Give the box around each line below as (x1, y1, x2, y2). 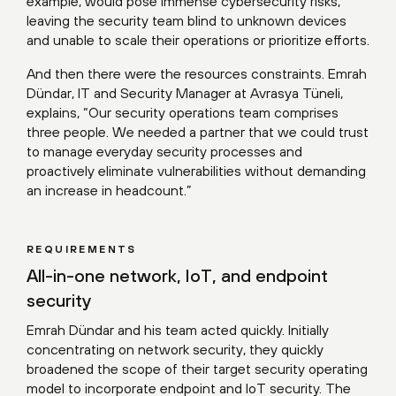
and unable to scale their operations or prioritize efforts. (27, 32, 369, 49)
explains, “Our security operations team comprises (27, 104, 339, 121)
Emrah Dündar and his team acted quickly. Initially (27, 322, 329, 339)
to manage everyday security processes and (27, 143, 302, 160)
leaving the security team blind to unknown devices (27, 12, 346, 29)
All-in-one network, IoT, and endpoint (27, 265, 328, 286)
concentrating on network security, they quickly (27, 341, 324, 358)
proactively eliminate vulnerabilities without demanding (27, 163, 366, 179)
